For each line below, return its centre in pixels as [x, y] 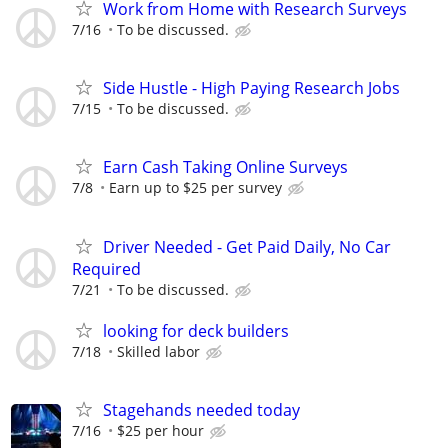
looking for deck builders [196, 330]
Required [106, 268]
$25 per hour [160, 430]
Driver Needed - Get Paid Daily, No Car [247, 246]
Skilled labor [158, 351]
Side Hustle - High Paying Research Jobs [251, 88]
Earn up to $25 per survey [195, 188]
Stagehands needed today [201, 409]
